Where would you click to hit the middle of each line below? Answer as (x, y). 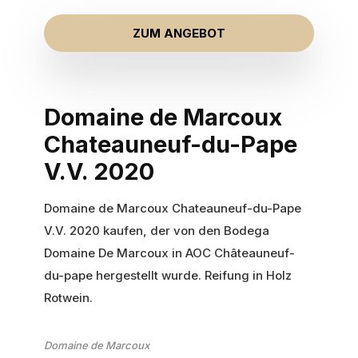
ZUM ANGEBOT (179, 33)
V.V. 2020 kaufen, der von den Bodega (157, 231)
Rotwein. (68, 298)
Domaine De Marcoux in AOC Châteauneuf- (169, 253)
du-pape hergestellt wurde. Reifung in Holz (168, 275)
